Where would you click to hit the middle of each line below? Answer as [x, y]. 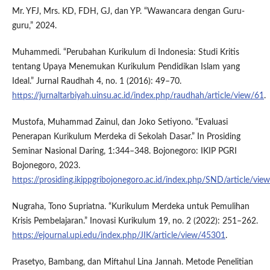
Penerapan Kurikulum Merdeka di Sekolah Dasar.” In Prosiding [126, 137]
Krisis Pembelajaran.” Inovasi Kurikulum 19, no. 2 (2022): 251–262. [135, 221]
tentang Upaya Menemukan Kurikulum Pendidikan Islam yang [126, 67]
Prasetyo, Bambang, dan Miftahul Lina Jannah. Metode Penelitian [132, 262]
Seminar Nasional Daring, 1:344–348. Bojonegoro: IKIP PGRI [124, 152]
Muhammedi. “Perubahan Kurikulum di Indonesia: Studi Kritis [125, 53]
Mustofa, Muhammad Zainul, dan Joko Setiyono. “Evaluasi [120, 123]
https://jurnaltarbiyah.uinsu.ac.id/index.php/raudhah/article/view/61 [138, 96]
